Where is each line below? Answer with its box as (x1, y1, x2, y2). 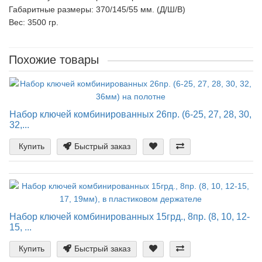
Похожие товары (9, 53, 99, 66)
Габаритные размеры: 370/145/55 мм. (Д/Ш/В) (9, 5, 185, 14)
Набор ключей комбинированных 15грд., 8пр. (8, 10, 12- (9, 211, 250, 222)
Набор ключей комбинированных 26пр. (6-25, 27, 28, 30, (9, 109, 251, 119)
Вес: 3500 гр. (9, 18, 58, 27)
